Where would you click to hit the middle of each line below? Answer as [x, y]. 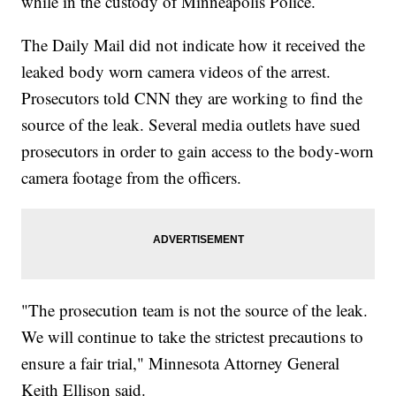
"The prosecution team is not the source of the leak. [195, 310]
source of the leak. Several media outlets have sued [191, 125]
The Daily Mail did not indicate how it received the [194, 45]
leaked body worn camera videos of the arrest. [176, 72]
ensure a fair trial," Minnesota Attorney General [181, 363]
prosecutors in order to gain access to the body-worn [198, 151]
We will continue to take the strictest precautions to [193, 337]
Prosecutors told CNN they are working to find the [192, 98]
